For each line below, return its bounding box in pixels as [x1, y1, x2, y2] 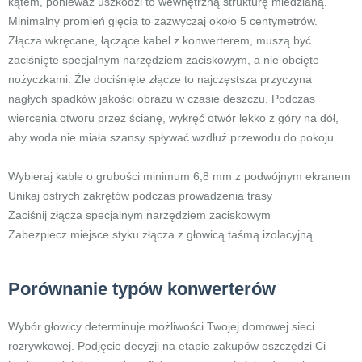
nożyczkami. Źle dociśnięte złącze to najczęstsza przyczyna [8, 73, 312, 86]
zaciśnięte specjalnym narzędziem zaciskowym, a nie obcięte [8, 53, 319, 66]
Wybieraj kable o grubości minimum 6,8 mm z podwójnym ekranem [8, 170, 351, 183]
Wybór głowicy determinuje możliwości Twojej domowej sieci [8, 320, 314, 333]
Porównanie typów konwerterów [8, 279, 276, 299]
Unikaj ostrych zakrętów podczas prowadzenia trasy [8, 189, 272, 202]
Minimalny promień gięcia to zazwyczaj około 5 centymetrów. [8, 15, 318, 27]
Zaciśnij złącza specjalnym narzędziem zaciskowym [8, 208, 271, 221]
